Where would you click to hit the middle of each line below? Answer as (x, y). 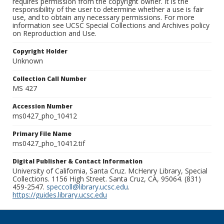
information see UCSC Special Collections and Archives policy (111, 25)
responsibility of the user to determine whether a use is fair (108, 9)
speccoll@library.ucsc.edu (87, 187)
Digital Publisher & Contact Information (77, 161)
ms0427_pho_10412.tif (49, 143)
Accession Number (42, 106)
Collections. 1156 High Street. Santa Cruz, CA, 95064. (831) (107, 179)
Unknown (28, 61)
